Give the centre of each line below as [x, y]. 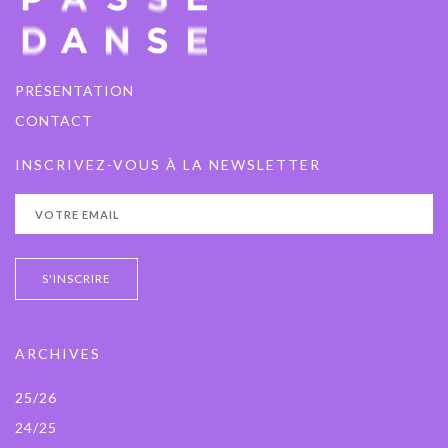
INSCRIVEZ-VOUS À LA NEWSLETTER [168, 164]
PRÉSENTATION [74, 90]
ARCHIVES [58, 353]
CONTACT [54, 120]
